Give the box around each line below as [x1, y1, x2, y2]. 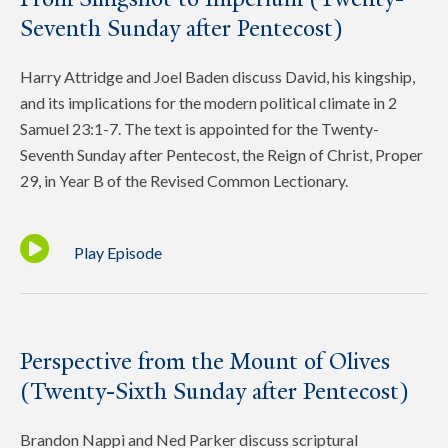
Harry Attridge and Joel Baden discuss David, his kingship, [20, 66, 415, 86]
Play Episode [74, 242, 162, 262]
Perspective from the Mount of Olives [20, 346, 390, 376]
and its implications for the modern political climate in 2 [20, 92, 397, 112]
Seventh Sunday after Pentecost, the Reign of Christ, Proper [20, 144, 423, 164]
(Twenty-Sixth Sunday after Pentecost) [20, 376, 409, 406]
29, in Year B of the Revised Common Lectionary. [20, 170, 348, 190]
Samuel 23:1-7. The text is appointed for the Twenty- [20, 118, 379, 138]
